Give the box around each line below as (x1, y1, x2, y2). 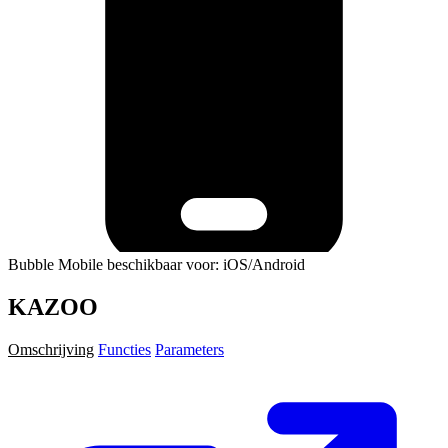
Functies (98, 340, 151, 358)
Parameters (155, 340, 224, 358)
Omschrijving (8, 340, 94, 358)
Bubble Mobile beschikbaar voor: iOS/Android (8, 255, 305, 273)
